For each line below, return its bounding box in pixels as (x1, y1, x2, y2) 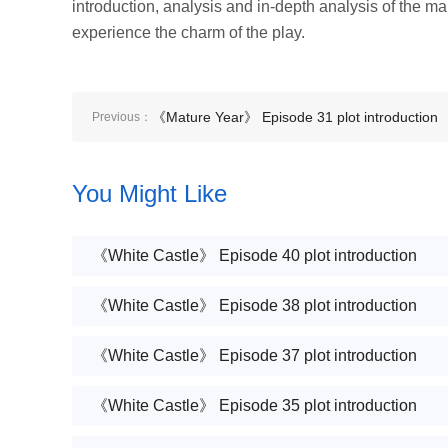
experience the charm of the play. (72, 24, 305, 41)
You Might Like (72, 180, 227, 207)
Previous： (92, 110, 152, 124)
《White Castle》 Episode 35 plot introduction (92, 397, 417, 414)
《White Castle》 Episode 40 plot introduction (92, 247, 417, 264)
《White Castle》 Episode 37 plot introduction (92, 347, 417, 364)
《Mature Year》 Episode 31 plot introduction (152, 109, 438, 125)
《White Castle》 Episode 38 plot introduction (92, 297, 417, 314)
